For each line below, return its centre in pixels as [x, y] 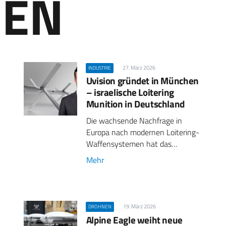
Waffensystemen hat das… [131, 144]
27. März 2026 [139, 67]
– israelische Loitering [130, 92]
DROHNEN [100, 207]
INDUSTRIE [99, 68]
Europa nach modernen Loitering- [143, 132]
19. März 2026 [140, 207]
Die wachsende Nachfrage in [134, 121]
